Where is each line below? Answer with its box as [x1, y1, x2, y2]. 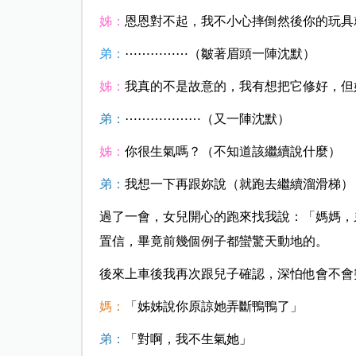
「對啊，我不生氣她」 [124, 332, 252, 346]
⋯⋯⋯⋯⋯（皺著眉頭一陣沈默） [124, 47, 315, 61]
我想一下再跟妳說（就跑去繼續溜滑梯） [124, 177, 354, 192]
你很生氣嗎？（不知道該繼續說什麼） [124, 145, 341, 159]
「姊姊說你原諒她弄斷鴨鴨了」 [124, 300, 303, 314]
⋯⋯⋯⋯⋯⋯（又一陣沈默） [124, 112, 290, 126]
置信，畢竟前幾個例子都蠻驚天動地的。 [99, 234, 328, 249]
